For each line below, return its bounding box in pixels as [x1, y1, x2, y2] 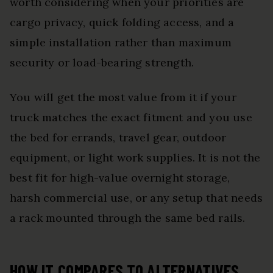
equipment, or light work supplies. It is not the [10, 151, 261, 165]
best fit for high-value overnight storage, [10, 171, 230, 185]
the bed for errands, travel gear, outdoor [10, 130, 227, 145]
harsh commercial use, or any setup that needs [10, 191, 263, 205]
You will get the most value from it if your [10, 90, 236, 105]
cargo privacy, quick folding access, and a [10, 15, 235, 30]
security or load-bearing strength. [10, 55, 194, 70]
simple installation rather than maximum [10, 35, 232, 50]
